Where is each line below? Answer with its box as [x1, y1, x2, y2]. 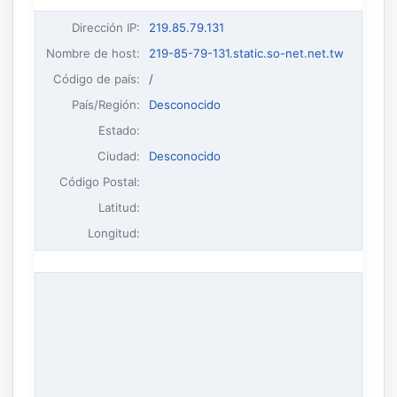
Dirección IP [72, 19, 137, 35]
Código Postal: [59, 174, 141, 189]
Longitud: [88, 225, 141, 240]
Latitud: [98, 199, 141, 214]
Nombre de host [46, 45, 137, 60]
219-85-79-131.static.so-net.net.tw [148, 45, 344, 60]
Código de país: [53, 71, 141, 86]
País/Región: [72, 97, 141, 112]
